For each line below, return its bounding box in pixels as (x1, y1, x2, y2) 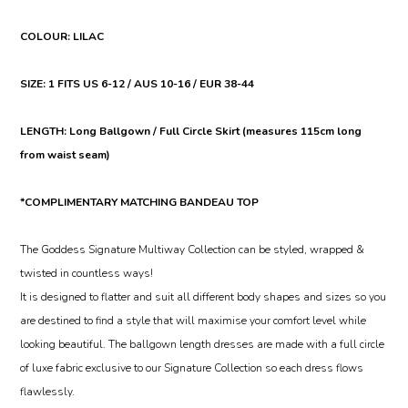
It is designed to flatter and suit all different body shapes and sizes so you (20, 290, 387, 304)
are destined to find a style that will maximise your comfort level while (20, 313, 367, 328)
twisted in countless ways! (20, 266, 154, 280)
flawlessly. (20, 384, 76, 399)
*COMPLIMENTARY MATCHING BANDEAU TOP (20, 195, 260, 209)
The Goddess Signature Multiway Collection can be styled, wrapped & (20, 242, 365, 257)
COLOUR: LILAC (20, 29, 105, 44)
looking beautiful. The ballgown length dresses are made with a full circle (20, 337, 385, 352)
